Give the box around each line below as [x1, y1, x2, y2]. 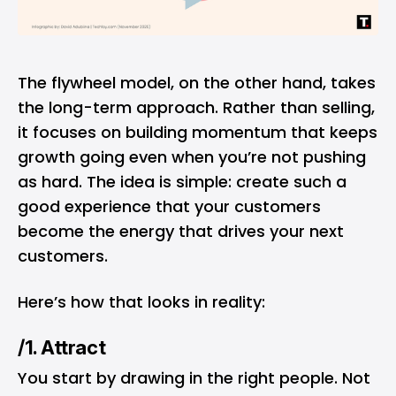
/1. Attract [18, 336, 106, 360]
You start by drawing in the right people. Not [18, 367, 370, 390]
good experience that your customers [18, 195, 321, 218]
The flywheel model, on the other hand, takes [18, 72, 376, 95]
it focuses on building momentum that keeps [18, 121, 377, 144]
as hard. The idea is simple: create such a [18, 171, 346, 194]
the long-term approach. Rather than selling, [18, 96, 375, 119]
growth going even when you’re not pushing [18, 146, 366, 169]
